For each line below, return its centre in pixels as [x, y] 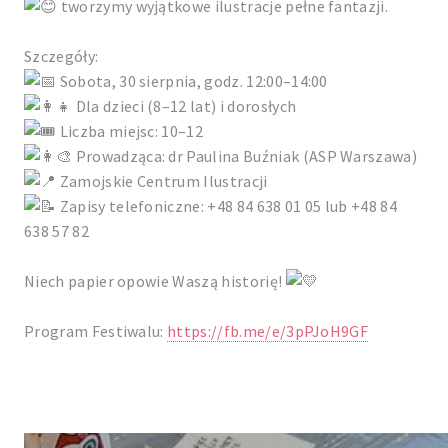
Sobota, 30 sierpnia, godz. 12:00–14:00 [192, 80]
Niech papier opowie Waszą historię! [155, 280]
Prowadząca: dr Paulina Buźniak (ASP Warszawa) [245, 155]
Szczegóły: [61, 55]
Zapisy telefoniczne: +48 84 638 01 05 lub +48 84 [227, 205]
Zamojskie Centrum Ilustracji [162, 180]
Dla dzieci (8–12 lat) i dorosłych [184, 105]
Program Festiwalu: [96, 330]
